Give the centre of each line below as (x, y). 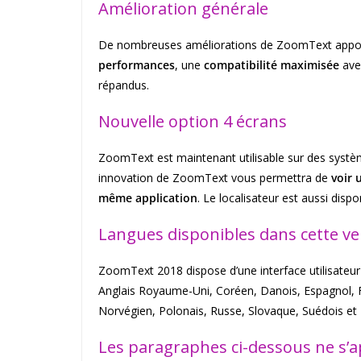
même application (148, 198)
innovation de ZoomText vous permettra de (215, 178)
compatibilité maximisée (272, 65)
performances (137, 65)
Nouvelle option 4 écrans (193, 122)
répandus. (124, 85)
